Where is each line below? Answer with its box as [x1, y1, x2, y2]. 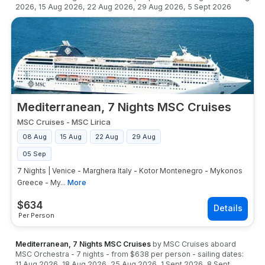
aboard [209, 240, 236, 248]
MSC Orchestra [15, 250, 69, 258]
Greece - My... [17, 178, 66, 187]
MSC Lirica [72, 117, 111, 127]
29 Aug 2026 [137, 2, 183, 11]
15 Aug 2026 [38, 2, 83, 11]
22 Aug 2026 [87, 2, 133, 11]
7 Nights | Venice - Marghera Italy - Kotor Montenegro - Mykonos [17, 166, 243, 175]
